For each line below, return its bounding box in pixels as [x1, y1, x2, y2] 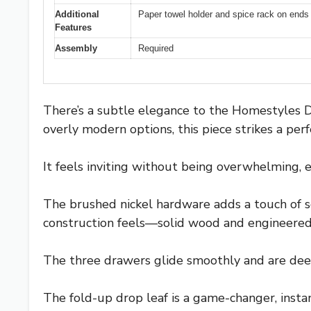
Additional [55, 9, 99, 20]
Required [138, 43, 174, 54]
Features [55, 22, 92, 33]
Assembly [55, 43, 97, 54]
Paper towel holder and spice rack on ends [138, 9, 309, 20]
